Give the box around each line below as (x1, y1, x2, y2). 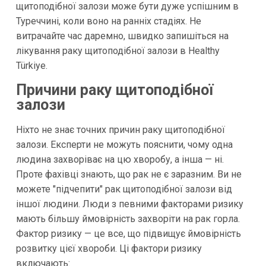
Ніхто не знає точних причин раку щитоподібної (15, 124, 225, 136)
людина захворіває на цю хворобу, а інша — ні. (15, 154, 224, 166)
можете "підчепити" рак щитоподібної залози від (15, 183, 232, 195)
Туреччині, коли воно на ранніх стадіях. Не (15, 15, 201, 27)
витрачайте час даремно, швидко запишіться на (15, 30, 229, 42)
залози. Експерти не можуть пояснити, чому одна (15, 139, 233, 151)
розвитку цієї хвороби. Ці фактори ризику (15, 243, 202, 255)
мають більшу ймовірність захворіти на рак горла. (15, 213, 240, 225)
